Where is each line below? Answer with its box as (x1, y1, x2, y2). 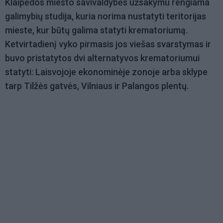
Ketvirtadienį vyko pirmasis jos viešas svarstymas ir (5, 39, 211, 50)
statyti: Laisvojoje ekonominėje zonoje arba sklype (5, 67, 208, 78)
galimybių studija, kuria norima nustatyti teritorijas (5, 11, 206, 22)
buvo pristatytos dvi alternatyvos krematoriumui (5, 53, 200, 64)
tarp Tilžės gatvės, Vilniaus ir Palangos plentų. (5, 81, 189, 92)
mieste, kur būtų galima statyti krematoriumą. (5, 25, 188, 36)
